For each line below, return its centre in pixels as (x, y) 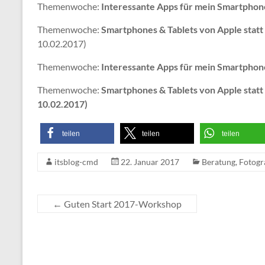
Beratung (219, 162)
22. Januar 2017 (150, 162)
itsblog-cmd (76, 162)
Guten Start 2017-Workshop (122, 204)
